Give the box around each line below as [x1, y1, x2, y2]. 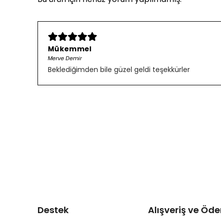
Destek [37, 204, 69, 217]
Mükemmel [48, 43, 92, 54]
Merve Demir [48, 54, 82, 62]
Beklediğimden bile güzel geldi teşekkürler [48, 64, 190, 74]
